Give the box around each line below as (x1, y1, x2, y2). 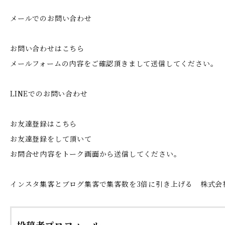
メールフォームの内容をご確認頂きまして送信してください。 (10, 58, 218, 68)
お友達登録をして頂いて (10, 133, 92, 144)
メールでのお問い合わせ (10, 13, 92, 23)
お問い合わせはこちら (10, 43, 84, 53)
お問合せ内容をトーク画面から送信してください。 (10, 148, 181, 159)
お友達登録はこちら (10, 118, 77, 129)
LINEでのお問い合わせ (10, 88, 88, 98)
